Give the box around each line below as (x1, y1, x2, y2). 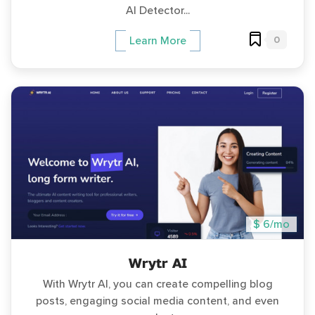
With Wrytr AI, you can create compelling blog (42, 276, 273, 291)
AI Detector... (125, 3, 190, 18)
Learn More (129, 33, 186, 48)
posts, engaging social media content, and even (36, 293, 279, 308)
